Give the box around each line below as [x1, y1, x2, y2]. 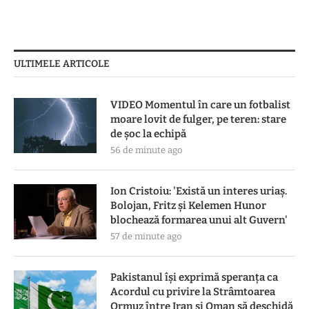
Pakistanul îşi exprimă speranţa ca [110, 270, 278, 283]
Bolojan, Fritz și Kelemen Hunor [110, 199, 266, 212]
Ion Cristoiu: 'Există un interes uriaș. [110, 184, 287, 197]
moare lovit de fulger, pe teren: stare [110, 112, 286, 126]
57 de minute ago [110, 230, 181, 241]
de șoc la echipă [110, 127, 186, 140]
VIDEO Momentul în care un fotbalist [110, 98, 290, 111]
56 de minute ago [110, 144, 182, 155]
